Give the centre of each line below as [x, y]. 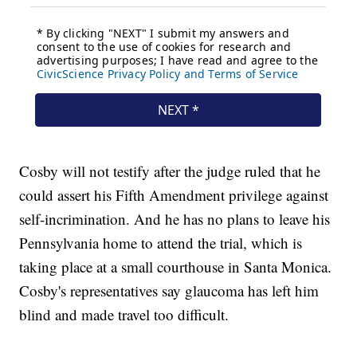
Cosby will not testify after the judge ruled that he [170, 171]
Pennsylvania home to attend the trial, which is [161, 242]
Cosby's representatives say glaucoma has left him [169, 290]
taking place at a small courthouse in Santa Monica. [176, 266]
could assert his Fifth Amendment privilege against [174, 194]
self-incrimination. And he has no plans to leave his [175, 218]
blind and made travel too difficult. [124, 314]
